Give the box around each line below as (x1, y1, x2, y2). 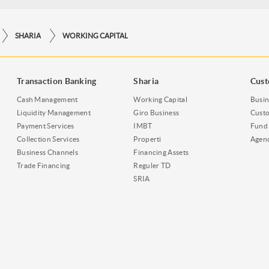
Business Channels (16, 148, 79, 156)
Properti (133, 134, 162, 143)
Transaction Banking (16, 76, 97, 86)
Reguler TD (133, 161, 171, 169)
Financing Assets (133, 148, 189, 156)
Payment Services (16, 121, 74, 130)
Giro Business (133, 108, 180, 116)
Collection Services (16, 134, 80, 143)
